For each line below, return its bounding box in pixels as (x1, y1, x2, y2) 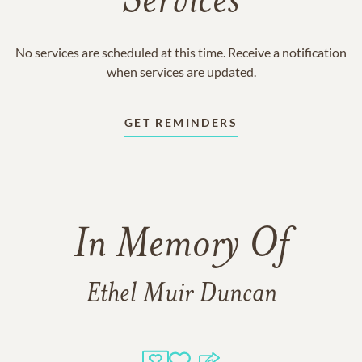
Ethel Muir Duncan (85, 280, 277, 309)
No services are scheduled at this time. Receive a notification (15, 44, 347, 60)
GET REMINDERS (124, 116, 238, 129)
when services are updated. (106, 64, 256, 79)
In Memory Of (74, 225, 288, 267)
